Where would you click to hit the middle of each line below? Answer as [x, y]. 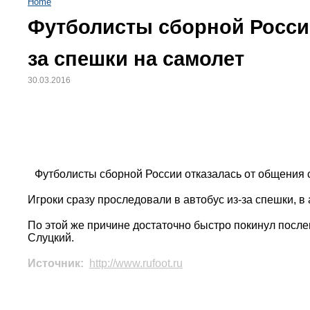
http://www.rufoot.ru [136, 264]
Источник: [57, 264]
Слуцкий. [51, 238]
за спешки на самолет [136, 59]
